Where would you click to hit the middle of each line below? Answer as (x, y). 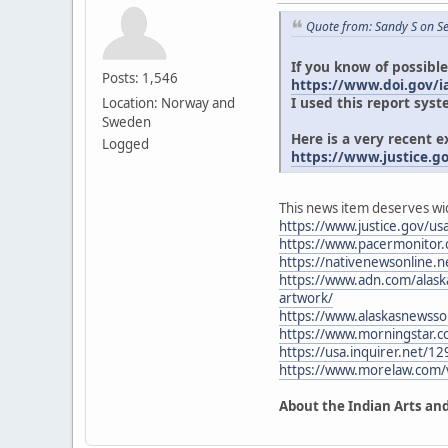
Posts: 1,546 (140, 77)
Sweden (126, 121)
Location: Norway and (168, 102)
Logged (125, 143)
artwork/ (306, 298)
